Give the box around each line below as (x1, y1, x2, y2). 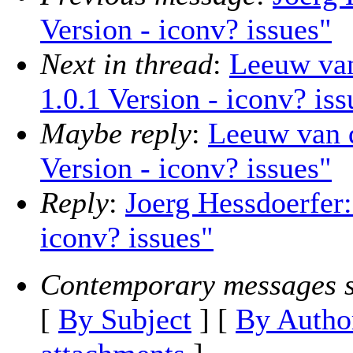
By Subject (58, 303, 191, 336)
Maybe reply (40, 117, 191, 150)
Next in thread (40, 47, 213, 81)
